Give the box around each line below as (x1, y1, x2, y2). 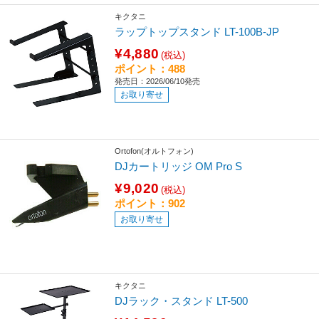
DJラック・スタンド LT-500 (115, 294, 249, 307)
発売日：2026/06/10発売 (115, 76, 201, 85)
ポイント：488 (115, 62, 186, 75)
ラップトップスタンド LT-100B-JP (115, 25, 280, 38)
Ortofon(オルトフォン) (115, 147, 194, 156)
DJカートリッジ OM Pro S (115, 159, 243, 172)
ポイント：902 (115, 197, 186, 209)
